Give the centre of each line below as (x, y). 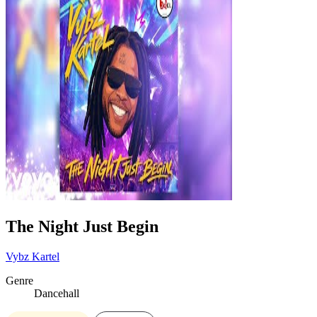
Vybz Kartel (33, 256)
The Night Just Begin (82, 226)
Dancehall (57, 293)
